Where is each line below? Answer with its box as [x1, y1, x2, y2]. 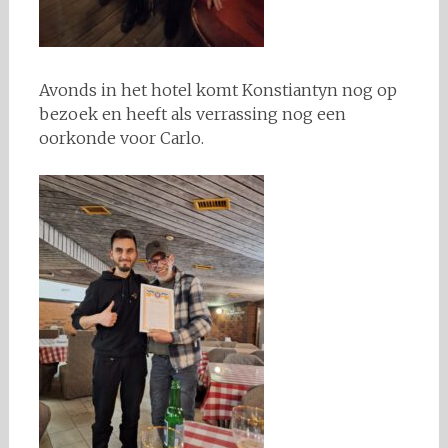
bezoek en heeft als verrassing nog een [38, 104, 346, 124]
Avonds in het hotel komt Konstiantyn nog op [38, 80, 397, 100]
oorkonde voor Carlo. [38, 128, 204, 148]
